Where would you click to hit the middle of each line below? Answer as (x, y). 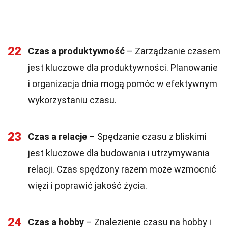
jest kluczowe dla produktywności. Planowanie (123, 67)
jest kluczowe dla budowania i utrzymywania (119, 153)
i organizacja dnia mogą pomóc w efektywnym (123, 84)
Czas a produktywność (76, 51)
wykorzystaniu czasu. (72, 100)
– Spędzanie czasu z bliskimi (147, 137)
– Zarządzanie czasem (173, 51)
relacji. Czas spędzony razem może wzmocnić (122, 169)
